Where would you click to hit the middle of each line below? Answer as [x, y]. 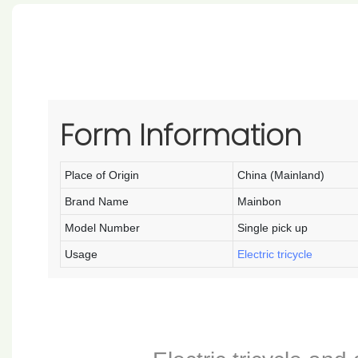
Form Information [181, 135]
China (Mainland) [280, 175]
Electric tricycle [274, 254]
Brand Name [96, 201]
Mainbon [259, 201]
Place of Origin [101, 175]
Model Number [102, 227]
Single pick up [272, 227]
